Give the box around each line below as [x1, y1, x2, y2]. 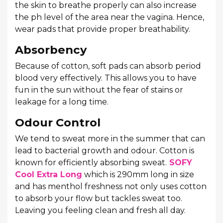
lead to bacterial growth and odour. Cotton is [15, 146, 194, 155]
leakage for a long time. [15, 97, 109, 107]
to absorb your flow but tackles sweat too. [15, 194, 182, 203]
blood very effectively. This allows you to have [15, 73, 197, 83]
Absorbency [15, 43, 87, 57]
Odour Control [15, 115, 101, 129]
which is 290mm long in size [82, 170, 194, 179]
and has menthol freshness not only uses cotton [15, 182, 207, 191]
